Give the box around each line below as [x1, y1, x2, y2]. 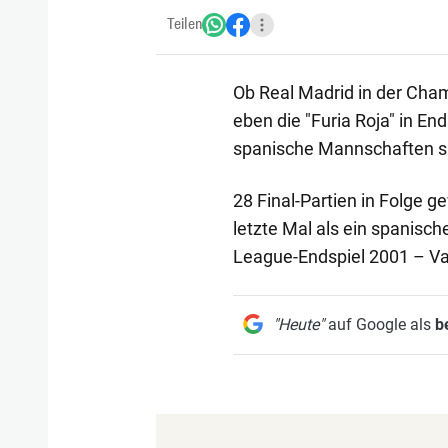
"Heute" [272, 314, 324, 334]
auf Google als [323, 314, 435, 334]
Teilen [167, 14, 202, 34]
